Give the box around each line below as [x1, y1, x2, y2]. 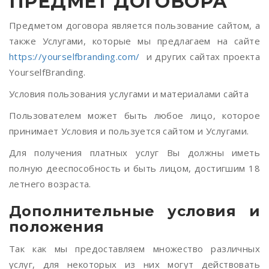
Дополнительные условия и [9, 202, 260, 220]
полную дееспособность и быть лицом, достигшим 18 [9, 162, 260, 174]
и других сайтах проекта [139, 50, 260, 62]
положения [9, 218, 104, 235]
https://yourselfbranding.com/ [9, 50, 140, 62]
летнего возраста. [9, 178, 91, 190]
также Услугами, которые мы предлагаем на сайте [9, 35, 260, 47]
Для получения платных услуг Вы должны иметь [9, 147, 260, 159]
